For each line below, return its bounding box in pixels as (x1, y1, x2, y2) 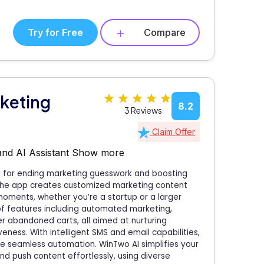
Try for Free (28, 26, 83, 38)
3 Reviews (124, 104, 162, 115)
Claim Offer (150, 126, 195, 137)
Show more (72, 146, 124, 159)
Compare (144, 26, 186, 38)
